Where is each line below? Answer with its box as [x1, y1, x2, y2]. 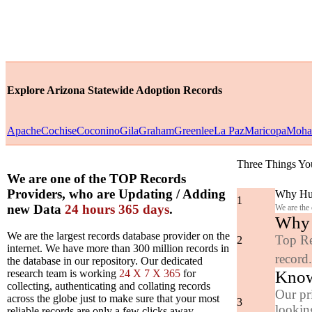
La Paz [214, 125, 244, 136]
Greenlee [174, 125, 214, 136]
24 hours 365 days [65, 201, 169, 217]
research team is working [7, 267, 119, 280]
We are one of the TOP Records [7, 171, 186, 186]
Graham [139, 125, 174, 136]
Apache [7, 125, 41, 136]
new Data [7, 201, 65, 217]
